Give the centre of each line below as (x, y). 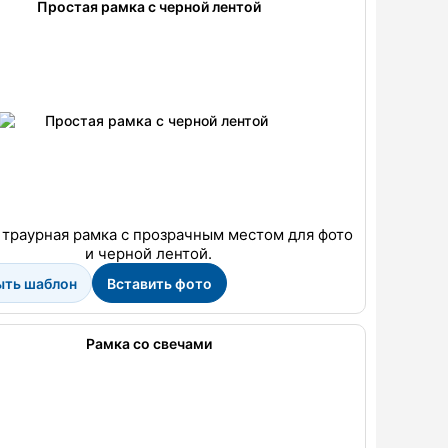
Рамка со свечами (148, 343)
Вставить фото (159, 283)
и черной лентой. (149, 253)
